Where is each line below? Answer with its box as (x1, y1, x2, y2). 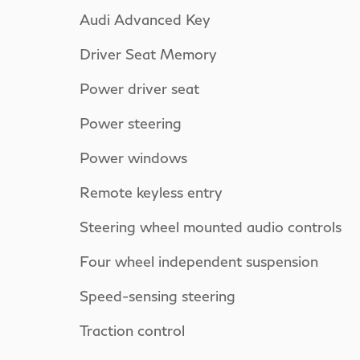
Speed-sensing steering (80, 286, 235, 305)
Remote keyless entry (80, 182, 223, 201)
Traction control (80, 321, 185, 339)
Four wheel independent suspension (80, 252, 318, 270)
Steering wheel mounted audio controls (80, 217, 342, 235)
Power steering (80, 113, 182, 132)
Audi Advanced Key (80, 10, 211, 28)
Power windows (80, 148, 187, 166)
